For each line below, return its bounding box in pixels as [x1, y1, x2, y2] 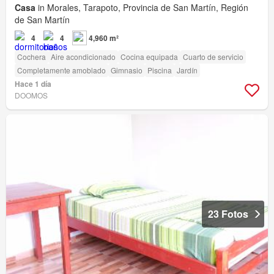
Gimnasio [111, 65, 143, 76]
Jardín [177, 65, 198, 76]
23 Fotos [208, 207, 248, 221]
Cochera [17, 51, 46, 62]
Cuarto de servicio [183, 51, 243, 62]
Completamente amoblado [17, 65, 106, 76]
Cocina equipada [120, 51, 178, 62]
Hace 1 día [15, 78, 51, 90]
